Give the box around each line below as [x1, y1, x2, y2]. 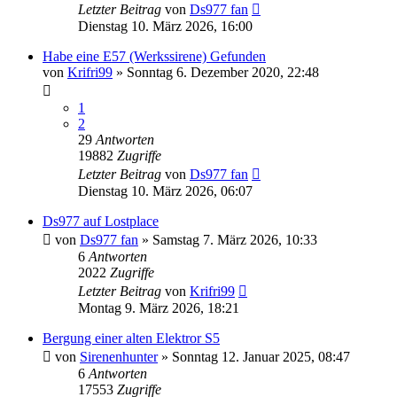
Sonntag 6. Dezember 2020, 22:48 [127, 64, 319, 80]
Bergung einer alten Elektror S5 [43, 330, 220, 346]
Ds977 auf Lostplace [43, 213, 159, 229]
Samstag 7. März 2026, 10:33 [152, 231, 317, 247]
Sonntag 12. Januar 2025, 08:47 [172, 348, 350, 364]
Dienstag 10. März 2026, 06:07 [78, 183, 253, 198]
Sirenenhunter [80, 348, 158, 364]
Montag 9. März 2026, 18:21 [78, 300, 239, 315]
